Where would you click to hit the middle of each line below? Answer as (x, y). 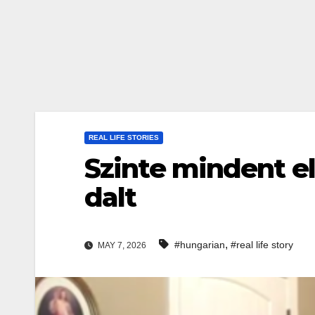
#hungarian (200, 245)
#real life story (262, 245)
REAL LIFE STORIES (124, 137)
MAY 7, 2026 (121, 246)
